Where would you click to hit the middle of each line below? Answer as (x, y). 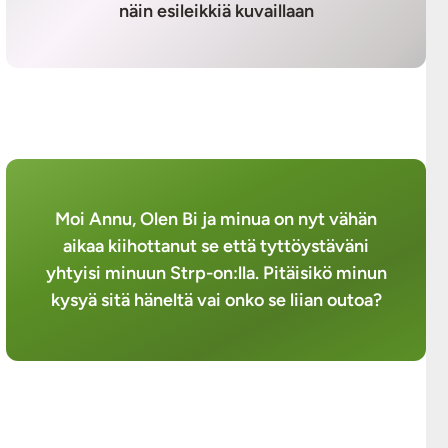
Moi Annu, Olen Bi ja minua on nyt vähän (216, 219)
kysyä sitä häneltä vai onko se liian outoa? (216, 300)
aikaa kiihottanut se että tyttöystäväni (216, 246)
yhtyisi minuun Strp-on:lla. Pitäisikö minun (216, 273)
